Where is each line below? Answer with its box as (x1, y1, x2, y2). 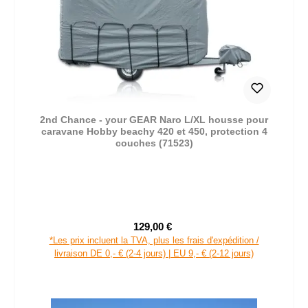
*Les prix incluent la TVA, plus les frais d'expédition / (49, 235, 259, 246)
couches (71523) (115, 137, 193, 149)
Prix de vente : (153, 227, 216, 239)
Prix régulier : (174, 228, 233, 239)
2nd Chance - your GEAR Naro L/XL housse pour (40, 114, 268, 126)
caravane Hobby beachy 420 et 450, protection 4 (41, 126, 267, 137)
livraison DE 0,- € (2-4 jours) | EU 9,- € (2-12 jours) (54, 248, 254, 259)
